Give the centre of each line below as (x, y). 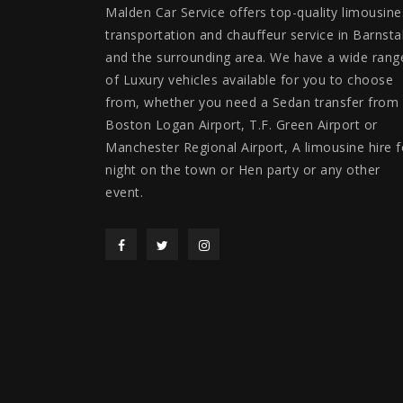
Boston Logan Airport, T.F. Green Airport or (242, 124)
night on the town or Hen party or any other (243, 169)
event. (124, 192)
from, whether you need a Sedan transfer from (252, 102)
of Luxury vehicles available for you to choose (249, 79)
